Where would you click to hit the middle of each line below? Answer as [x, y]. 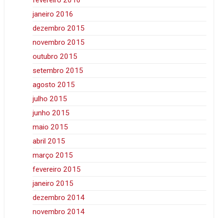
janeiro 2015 [53, 184]
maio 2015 [51, 127]
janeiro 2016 [53, 14]
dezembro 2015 [59, 28]
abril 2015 [49, 141]
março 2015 [53, 155]
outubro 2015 [55, 57]
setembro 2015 [58, 71]
